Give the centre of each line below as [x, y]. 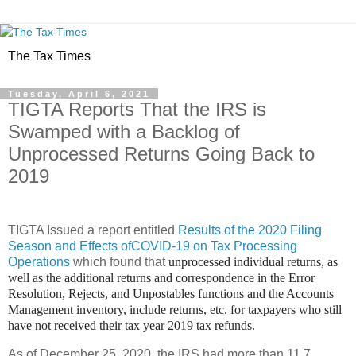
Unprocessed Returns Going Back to [161, 154]
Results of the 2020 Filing [248, 230]
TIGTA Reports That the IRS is [137, 109]
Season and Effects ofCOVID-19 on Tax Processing [153, 246]
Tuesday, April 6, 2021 [79, 94]
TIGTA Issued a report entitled [91, 230]
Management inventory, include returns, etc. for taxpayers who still [175, 309]
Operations [39, 261]
